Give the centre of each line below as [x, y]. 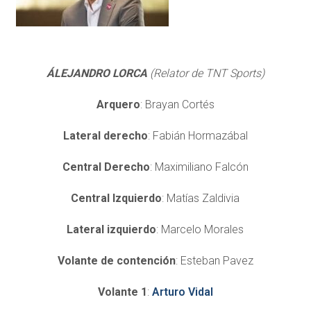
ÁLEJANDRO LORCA [98, 73]
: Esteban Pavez [214, 260]
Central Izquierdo [117, 198]
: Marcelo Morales [200, 229]
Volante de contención [116, 260]
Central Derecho [106, 167]
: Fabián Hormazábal [197, 135]
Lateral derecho [105, 135]
